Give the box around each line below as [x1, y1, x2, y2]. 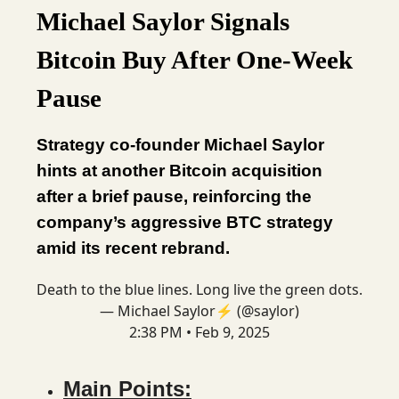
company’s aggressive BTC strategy [37, 213, 333, 232]
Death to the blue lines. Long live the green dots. [37, 280, 362, 299]
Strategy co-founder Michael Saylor [37, 135, 324, 154]
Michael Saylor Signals [37, 7, 289, 36]
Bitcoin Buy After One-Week [37, 45, 353, 74]
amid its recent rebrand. [37, 239, 230, 257]
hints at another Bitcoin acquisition [37, 161, 322, 180]
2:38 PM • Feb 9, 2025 [129, 322, 270, 342]
